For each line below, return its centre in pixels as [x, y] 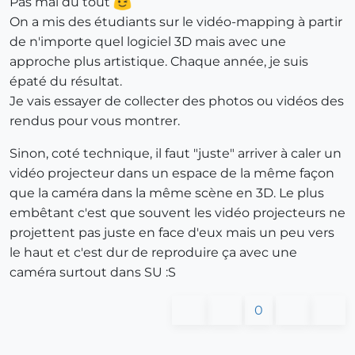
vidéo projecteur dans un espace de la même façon [172, 173]
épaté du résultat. [66, 81]
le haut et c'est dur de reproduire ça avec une [153, 252]
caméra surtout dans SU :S [93, 272]
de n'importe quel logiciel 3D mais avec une [148, 41]
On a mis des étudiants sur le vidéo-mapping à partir [176, 21]
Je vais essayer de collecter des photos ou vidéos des [177, 101]
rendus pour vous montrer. [95, 120]
